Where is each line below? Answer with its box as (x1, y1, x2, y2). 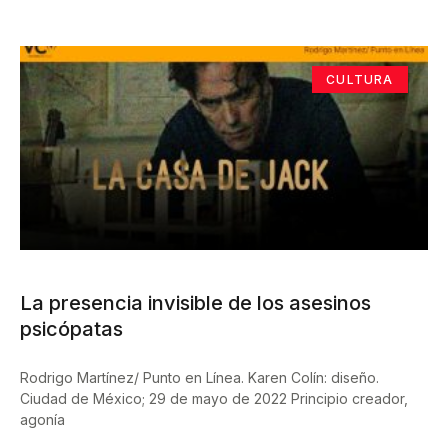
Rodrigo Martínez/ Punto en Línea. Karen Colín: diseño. (20, 369, 379, 387)
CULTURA (326, 71, 394, 87)
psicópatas (20, 317, 123, 342)
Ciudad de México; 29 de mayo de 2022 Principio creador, (20, 390, 408, 408)
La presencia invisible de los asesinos (20, 291, 371, 316)
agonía (20, 411, 65, 429)
